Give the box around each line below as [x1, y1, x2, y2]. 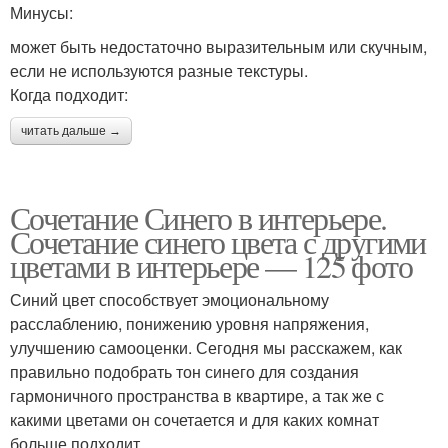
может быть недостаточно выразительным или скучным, [10, 35, 427, 59]
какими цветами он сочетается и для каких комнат [10, 408, 379, 432]
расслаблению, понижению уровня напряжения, [10, 312, 369, 336]
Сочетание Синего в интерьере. [10, 196, 387, 240]
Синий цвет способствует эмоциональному [10, 288, 329, 312]
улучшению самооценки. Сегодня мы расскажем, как [10, 336, 402, 360]
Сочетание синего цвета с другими [10, 220, 426, 264]
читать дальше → [21, 124, 121, 139]
